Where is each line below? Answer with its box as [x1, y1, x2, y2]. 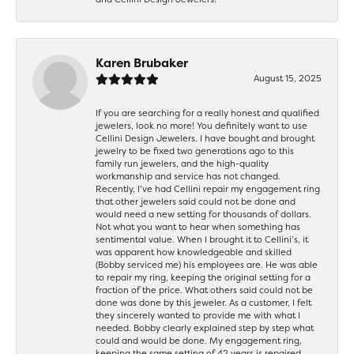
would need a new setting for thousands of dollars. [96, 207, 311, 220]
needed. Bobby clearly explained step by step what [96, 321, 314, 334]
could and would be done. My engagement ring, [96, 333, 302, 347]
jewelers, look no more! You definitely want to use [96, 119, 307, 132]
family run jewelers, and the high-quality [96, 156, 269, 170]
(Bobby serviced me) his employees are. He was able [96, 258, 318, 271]
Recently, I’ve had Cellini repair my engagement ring [96, 182, 320, 195]
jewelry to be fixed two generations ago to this [96, 144, 294, 157]
